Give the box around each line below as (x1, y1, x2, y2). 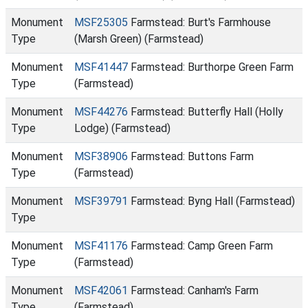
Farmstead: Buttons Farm (128, 150, 254, 163)
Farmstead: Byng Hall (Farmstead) (128, 195, 295, 208)
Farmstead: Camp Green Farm (128, 239, 273, 252)
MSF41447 (74, 60, 128, 74)
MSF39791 (74, 195, 128, 208)
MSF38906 (74, 150, 128, 163)
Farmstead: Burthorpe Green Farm (128, 60, 294, 74)
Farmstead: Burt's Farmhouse (128, 16, 271, 29)
